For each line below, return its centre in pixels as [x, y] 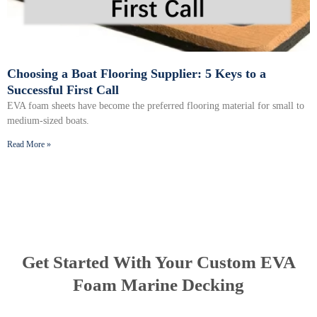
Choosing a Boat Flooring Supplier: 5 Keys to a [137, 74]
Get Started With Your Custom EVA [158, 263]
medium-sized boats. [48, 121]
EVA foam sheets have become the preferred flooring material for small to [156, 106]
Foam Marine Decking [158, 285]
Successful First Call [63, 90]
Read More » [29, 145]
